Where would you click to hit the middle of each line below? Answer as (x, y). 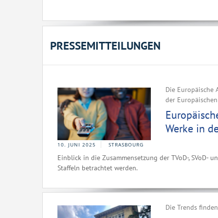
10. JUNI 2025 (77, 145)
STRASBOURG (126, 145)
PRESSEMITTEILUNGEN (105, 45)
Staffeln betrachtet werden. (98, 168)
